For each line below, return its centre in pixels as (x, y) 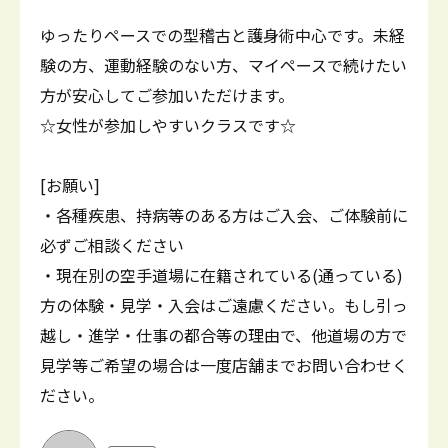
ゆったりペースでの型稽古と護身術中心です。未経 (222, 35)
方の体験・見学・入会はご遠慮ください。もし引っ (224, 305)
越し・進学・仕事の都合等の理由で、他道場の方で (223, 335)
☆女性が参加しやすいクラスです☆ (168, 125)
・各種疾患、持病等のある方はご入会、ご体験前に (224, 215)
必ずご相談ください (112, 245)
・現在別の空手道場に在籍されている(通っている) (221, 275)
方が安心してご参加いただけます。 (167, 95)
